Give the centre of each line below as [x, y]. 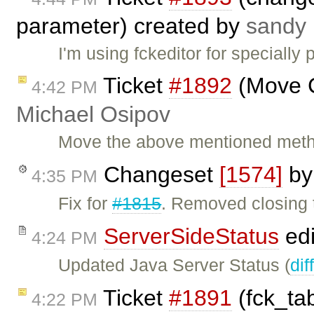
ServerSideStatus [191, 237]
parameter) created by [131, 26]
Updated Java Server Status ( [175, 265]
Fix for [86, 204]
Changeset [158, 175]
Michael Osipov [93, 115]
